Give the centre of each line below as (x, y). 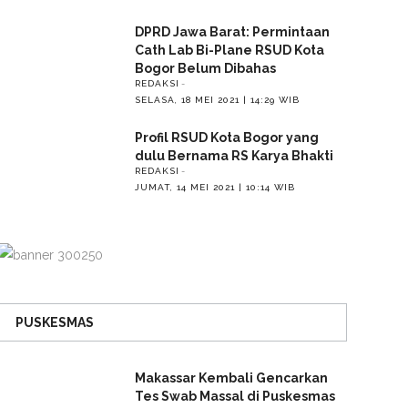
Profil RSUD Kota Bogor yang (226, 137)
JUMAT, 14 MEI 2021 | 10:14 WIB (214, 187)
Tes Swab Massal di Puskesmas (235, 396)
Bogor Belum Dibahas (205, 68)
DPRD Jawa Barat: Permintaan (232, 31)
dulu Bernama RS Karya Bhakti (234, 155)
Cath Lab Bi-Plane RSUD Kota (229, 50)
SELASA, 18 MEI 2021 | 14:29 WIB (217, 99)
